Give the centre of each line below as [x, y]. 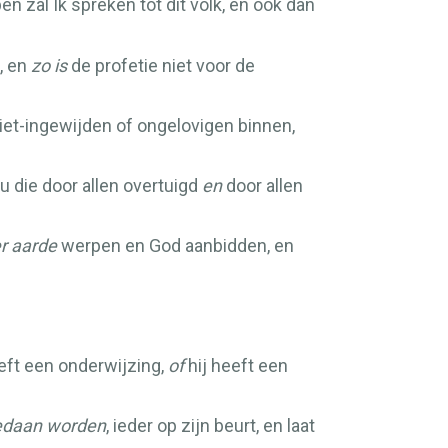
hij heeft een [236, 365]
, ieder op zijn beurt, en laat [210, 425]
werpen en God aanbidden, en [175, 245]
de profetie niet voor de [161, 65]
